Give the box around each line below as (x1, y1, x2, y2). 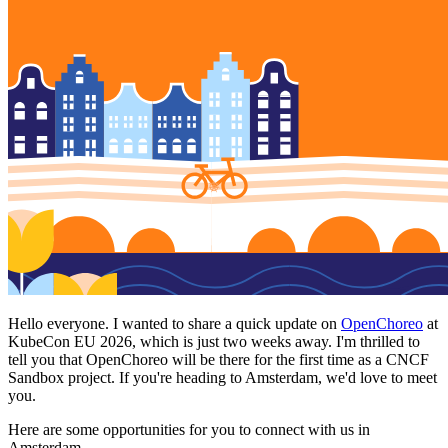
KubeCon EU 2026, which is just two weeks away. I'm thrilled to (8, 332, 420, 350)
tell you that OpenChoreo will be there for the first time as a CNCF (8, 350, 429, 368)
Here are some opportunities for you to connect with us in (8, 420, 370, 438)
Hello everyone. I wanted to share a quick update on (8, 314, 341, 332)
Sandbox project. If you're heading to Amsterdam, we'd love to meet (8, 368, 437, 386)
